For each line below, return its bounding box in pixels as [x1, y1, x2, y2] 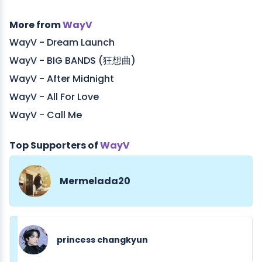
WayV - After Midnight [9, 72, 114, 86]
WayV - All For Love [9, 90, 99, 104]
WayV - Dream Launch [9, 36, 115, 50]
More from [9, 18, 63, 32]
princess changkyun [56, 233, 148, 246]
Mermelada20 [60, 174, 130, 188]
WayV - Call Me [9, 108, 82, 122]
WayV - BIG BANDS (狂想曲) [9, 54, 136, 68]
